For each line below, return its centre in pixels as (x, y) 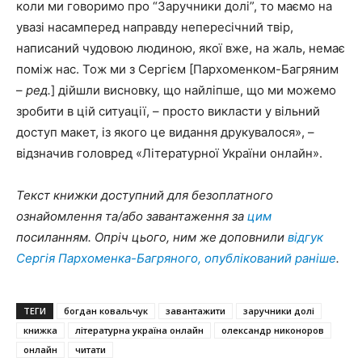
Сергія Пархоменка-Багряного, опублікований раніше (176, 258)
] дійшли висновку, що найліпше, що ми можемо (194, 90)
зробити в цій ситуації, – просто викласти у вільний (168, 111)
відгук (305, 237)
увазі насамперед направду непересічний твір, (155, 27)
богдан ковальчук (106, 311)
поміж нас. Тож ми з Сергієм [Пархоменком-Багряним (177, 69)
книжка (40, 330)
